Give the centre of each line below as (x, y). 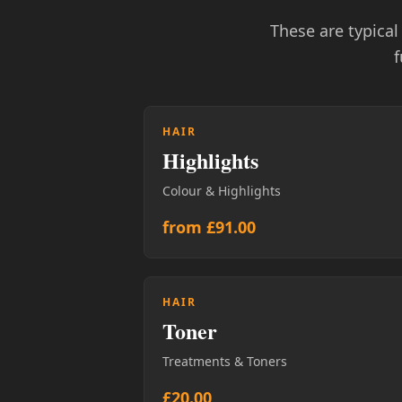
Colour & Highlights (222, 190)
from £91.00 (209, 227)
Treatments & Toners (225, 361)
